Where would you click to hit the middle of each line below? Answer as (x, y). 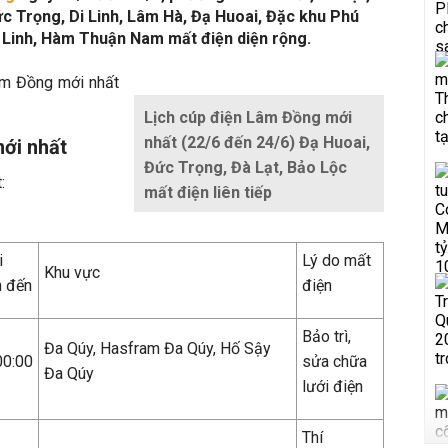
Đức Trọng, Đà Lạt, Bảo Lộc (245, 167)
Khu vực (72, 272)
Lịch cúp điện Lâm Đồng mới (248, 117)
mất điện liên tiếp (208, 192)
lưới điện (332, 386)
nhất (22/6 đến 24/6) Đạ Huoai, (257, 142)
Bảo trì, (326, 336)
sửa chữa (334, 361)
